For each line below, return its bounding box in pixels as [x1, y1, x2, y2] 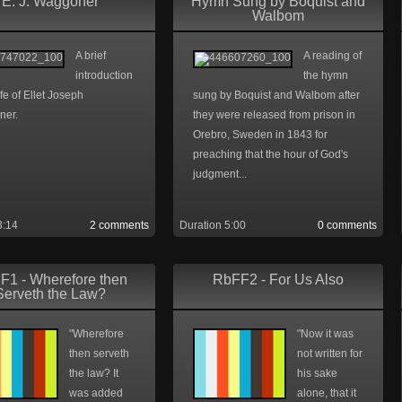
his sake [297, 367, 337, 380]
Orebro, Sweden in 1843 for [193, 128, 328, 141]
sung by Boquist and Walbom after [193, 89, 360, 101]
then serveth [69, 347, 129, 360]
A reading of [303, 49, 362, 62]
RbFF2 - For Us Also [213, 272, 344, 287]
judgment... [193, 168, 247, 180]
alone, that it [297, 387, 356, 399]
